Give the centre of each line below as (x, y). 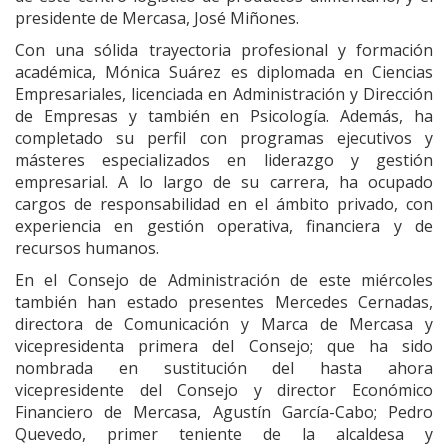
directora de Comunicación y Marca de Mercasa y (224, 323)
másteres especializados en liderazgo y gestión (224, 159)
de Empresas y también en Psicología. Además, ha (224, 115)
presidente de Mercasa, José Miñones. (157, 17)
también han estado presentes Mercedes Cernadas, (224, 301)
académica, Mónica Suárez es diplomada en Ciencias (224, 71)
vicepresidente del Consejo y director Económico (224, 389)
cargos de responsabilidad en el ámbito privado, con (224, 203)
